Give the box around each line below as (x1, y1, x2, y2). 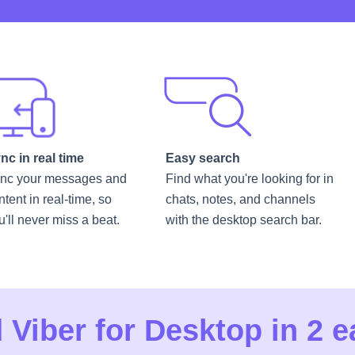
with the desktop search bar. (166, 213, 322, 227)
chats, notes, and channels (166, 193, 315, 206)
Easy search (166, 151, 240, 165)
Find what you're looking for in (166, 172, 334, 185)
